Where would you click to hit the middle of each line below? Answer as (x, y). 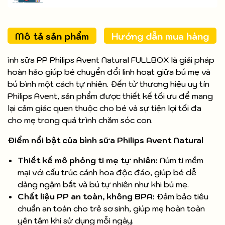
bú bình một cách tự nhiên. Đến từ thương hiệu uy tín (108, 84)
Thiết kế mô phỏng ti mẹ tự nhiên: (88, 160)
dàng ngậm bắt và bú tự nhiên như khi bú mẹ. (103, 185)
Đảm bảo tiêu (182, 197)
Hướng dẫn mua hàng (160, 37)
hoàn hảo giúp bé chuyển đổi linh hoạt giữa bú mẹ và (109, 72)
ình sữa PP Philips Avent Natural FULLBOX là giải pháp (111, 60)
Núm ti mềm (181, 160)
